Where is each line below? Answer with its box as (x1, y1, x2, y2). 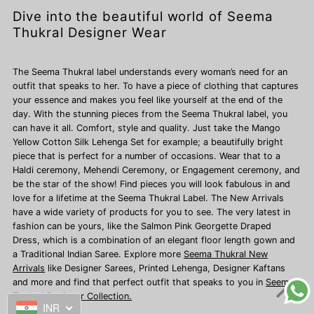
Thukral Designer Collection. (13, 290, 132, 301)
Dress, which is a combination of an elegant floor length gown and (13, 234, 296, 245)
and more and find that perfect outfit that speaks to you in (13, 276, 264, 287)
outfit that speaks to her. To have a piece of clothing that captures (13, 80, 299, 91)
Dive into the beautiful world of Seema (13, 8, 273, 25)
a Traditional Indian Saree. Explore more (13, 248, 182, 259)
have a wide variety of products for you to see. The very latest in (13, 206, 291, 217)
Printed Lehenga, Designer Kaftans (139, 262, 286, 273)
